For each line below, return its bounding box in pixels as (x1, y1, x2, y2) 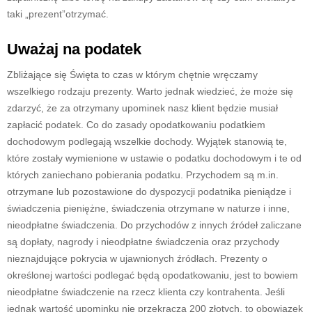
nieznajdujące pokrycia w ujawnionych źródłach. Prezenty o (7, 252, 267, 264)
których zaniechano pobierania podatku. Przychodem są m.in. (7, 169, 279, 180)
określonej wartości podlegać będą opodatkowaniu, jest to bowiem (7, 269, 298, 281)
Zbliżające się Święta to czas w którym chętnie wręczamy (7, 68, 258, 80)
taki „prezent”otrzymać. (7, 8, 109, 19)
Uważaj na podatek (7, 40, 141, 58)
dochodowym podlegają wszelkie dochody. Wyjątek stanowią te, (7, 135, 287, 147)
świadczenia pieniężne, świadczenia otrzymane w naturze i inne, (7, 202, 290, 214)
